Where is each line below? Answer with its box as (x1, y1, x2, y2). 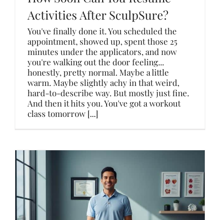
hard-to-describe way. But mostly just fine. (27, 87, 189, 98)
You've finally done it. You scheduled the (27, 26, 177, 36)
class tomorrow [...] (27, 108, 98, 119)
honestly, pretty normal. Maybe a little (27, 67, 169, 78)
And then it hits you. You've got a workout (27, 98, 181, 109)
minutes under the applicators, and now (27, 46, 177, 57)
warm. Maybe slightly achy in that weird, (27, 77, 179, 88)
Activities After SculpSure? (27, 7, 168, 23)
